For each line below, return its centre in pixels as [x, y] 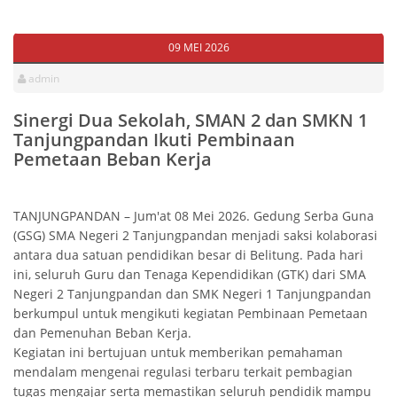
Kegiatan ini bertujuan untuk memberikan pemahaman [178, 353]
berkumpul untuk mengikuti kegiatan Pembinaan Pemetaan [191, 314]
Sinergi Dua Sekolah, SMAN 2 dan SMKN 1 [191, 121]
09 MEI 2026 [198, 48]
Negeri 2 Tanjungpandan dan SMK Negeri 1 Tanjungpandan [192, 294]
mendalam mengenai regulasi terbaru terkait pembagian [183, 372]
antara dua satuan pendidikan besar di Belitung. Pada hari [188, 255]
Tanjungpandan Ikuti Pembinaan [154, 140]
